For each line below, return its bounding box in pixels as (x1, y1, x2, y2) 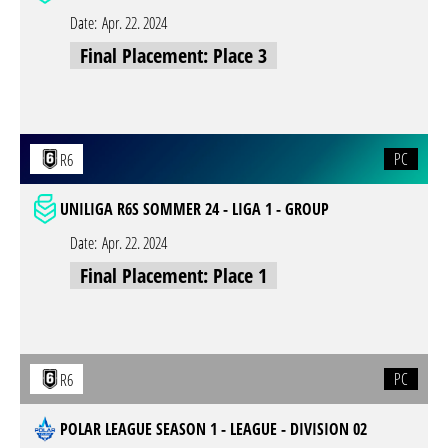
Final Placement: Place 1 (80, 262, 267, 289)
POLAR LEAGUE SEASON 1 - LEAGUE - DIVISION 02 (60, 418, 367, 440)
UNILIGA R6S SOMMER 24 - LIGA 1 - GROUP (60, 198, 329, 220)
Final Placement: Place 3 (80, 42, 267, 69)
